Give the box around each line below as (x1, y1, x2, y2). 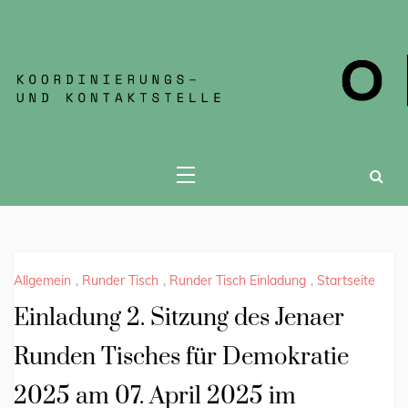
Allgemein (14, 272, 71, 290)
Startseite (317, 272, 375, 290)
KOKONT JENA (18, 32, 240, 72)
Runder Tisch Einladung (169, 272, 306, 290)
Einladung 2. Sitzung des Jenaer (14, 303, 344, 334)
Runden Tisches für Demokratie (14, 342, 349, 373)
